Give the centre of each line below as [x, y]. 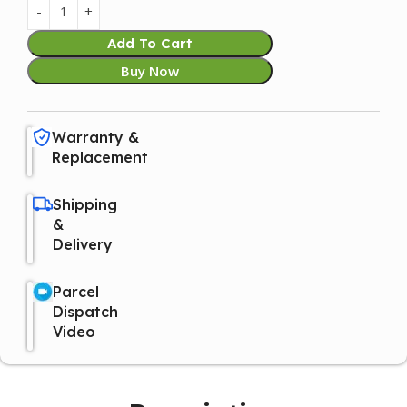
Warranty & [95, 137]
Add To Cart [150, 43]
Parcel [76, 292]
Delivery [83, 244]
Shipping [85, 204]
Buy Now [150, 71]
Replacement [100, 157]
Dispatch [85, 312]
